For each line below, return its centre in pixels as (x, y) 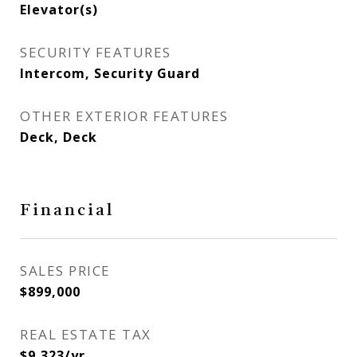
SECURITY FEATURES (96, 52)
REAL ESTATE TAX (86, 334)
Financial (67, 211)
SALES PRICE (65, 271)
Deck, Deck (59, 137)
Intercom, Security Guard (110, 73)
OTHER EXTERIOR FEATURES (124, 116)
